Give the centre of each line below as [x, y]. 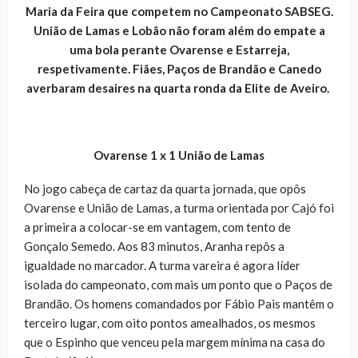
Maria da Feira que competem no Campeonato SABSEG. [179, 11]
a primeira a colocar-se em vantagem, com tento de [157, 227]
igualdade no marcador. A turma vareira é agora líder [162, 265]
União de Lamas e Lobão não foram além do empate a [179, 30]
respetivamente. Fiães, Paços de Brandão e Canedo [179, 68]
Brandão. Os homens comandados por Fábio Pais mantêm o [179, 303]
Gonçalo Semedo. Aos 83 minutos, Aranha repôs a [154, 246]
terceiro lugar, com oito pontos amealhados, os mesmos [170, 322]
